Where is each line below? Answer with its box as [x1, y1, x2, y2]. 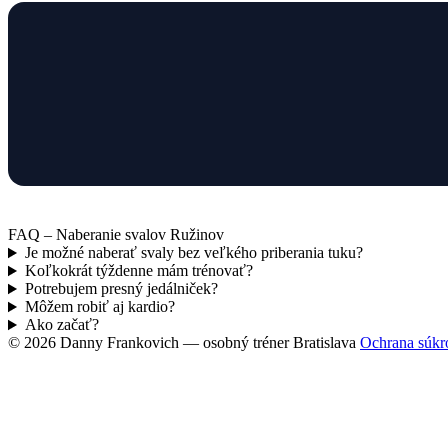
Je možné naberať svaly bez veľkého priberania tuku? [24, 244, 363, 262]
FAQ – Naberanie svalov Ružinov [8, 226, 224, 244]
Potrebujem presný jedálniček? [24, 280, 218, 298]
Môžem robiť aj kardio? [24, 298, 175, 316]
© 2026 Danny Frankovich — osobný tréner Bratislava [8, 334, 356, 352]
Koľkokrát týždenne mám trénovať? [24, 262, 253, 280]
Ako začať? [24, 316, 99, 334]
